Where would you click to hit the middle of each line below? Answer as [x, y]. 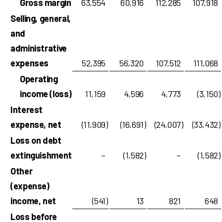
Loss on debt [36, 140]
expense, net [36, 124]
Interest [27, 110]
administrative [39, 48]
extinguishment [41, 155]
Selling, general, [41, 18]
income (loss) [46, 94]
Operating [39, 79]
